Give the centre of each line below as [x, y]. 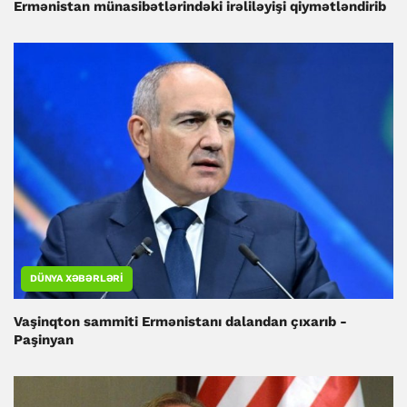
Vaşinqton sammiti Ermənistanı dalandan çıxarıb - [180, 322]
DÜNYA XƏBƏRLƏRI [77, 279]
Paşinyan [44, 340]
